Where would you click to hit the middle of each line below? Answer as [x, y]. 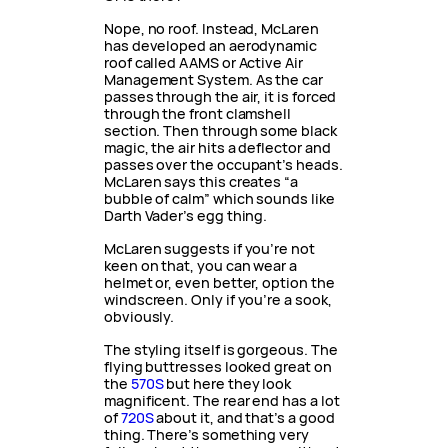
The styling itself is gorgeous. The [221, 350]
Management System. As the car [213, 80]
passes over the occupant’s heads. [223, 165]
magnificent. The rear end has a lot [222, 401]
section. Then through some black [220, 131]
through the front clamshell [198, 114]
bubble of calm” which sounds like [219, 199]
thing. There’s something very [206, 435]
